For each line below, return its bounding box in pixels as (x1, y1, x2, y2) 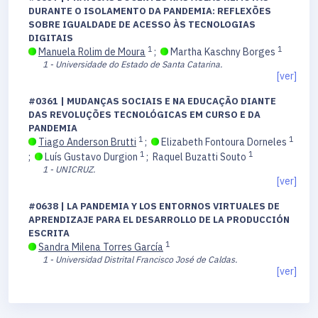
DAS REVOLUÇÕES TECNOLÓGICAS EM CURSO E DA (28, 109, 261, 121)
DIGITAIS (28, 32, 73, 45)
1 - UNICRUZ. (43, 163, 95, 175)
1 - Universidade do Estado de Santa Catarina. (43, 58, 222, 70)
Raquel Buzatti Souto (153, 150, 248, 164)
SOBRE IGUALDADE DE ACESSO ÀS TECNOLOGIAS (28, 18, 256, 31)
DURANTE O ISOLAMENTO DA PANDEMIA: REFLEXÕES (28, 5, 271, 18)
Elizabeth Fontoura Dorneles (159, 136, 289, 149)
